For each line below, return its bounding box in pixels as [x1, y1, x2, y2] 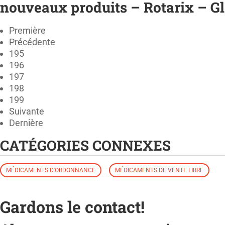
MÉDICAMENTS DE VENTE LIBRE [115, 167, 203, 174]
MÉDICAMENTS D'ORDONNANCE [6, 167, 95, 174]
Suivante [9, 105, 44, 117]
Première [9, 25, 46, 36]
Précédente [9, 36, 55, 47]
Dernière [9, 117, 43, 128]
